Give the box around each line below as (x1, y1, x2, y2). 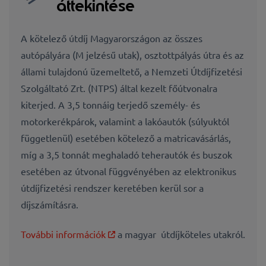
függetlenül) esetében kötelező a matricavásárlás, (21, 132, 231, 144)
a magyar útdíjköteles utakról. (118, 228, 245, 240)
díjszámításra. (21, 198, 78, 211)
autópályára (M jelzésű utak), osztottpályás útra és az (21, 49, 244, 61)
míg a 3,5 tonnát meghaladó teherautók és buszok (21, 148, 232, 161)
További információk (21, 228, 106, 240)
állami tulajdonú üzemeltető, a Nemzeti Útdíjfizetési (21, 65, 242, 78)
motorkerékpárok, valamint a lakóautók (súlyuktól (21, 115, 229, 128)
